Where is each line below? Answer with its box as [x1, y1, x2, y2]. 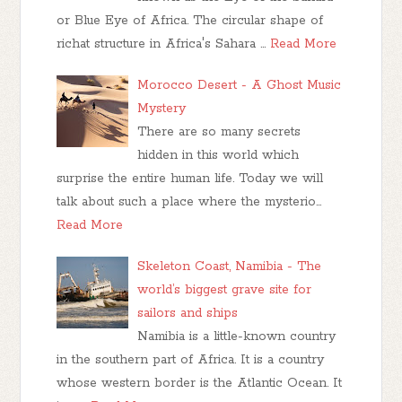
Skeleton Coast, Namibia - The [137, 258, 322, 275]
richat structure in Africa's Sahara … [57, 35, 267, 52]
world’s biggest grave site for [137, 281, 312, 298]
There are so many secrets [137, 123, 301, 140]
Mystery [137, 100, 187, 117]
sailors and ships [137, 304, 239, 321]
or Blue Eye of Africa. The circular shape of [57, 12, 324, 29]
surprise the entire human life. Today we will [57, 170, 324, 187]
